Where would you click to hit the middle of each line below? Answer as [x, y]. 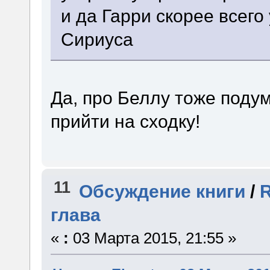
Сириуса [97, 39]
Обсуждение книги [162, 191]
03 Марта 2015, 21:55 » [152, 238]
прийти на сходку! [125, 121]
